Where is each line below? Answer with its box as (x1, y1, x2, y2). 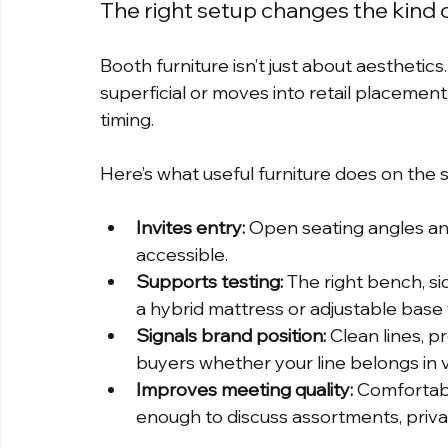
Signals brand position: (136, 324, 326, 348)
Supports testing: (136, 270, 283, 294)
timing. (100, 108, 154, 132)
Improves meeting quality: (136, 378, 353, 402)
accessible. (136, 243, 228, 267)
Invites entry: (136, 216, 245, 240)
